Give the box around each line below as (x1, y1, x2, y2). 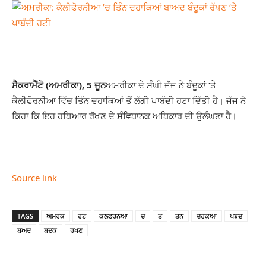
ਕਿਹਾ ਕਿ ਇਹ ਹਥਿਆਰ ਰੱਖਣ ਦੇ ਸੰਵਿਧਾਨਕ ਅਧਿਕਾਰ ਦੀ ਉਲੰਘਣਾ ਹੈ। (12, 110, 237, 122)
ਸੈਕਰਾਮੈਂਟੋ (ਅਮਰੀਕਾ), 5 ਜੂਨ (12, 79, 106, 91)
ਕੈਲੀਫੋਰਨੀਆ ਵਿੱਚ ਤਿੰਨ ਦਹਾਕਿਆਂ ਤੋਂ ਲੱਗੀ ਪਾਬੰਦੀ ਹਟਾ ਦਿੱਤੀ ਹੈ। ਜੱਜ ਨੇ (12, 94, 246, 106)
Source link (12, 172, 57, 183)
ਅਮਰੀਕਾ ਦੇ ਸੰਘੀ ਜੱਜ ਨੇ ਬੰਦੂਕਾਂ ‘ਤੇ (106, 79, 216, 91)
